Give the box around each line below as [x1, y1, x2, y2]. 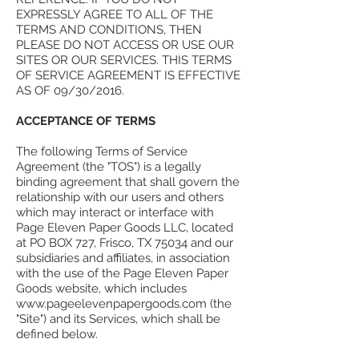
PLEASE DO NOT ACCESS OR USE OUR [16, 38, 234, 53]
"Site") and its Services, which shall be [16, 312, 220, 327]
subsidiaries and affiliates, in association [16, 251, 230, 266]
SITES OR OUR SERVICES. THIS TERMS [16, 53, 232, 68]
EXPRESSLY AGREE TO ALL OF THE [16, 7, 213, 22]
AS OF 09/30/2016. [16, 83, 124, 99]
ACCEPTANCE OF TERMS [16, 114, 155, 129]
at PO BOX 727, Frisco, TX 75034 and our [16, 236, 233, 251]
